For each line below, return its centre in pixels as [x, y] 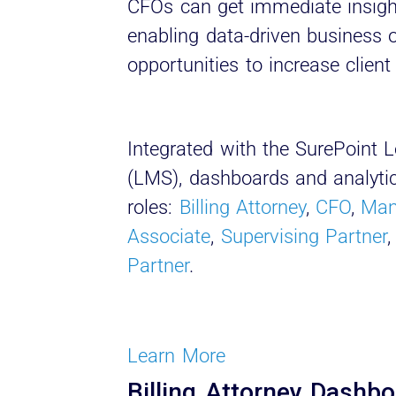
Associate [169, 236]
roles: [153, 207]
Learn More [176, 356]
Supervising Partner [304, 236]
